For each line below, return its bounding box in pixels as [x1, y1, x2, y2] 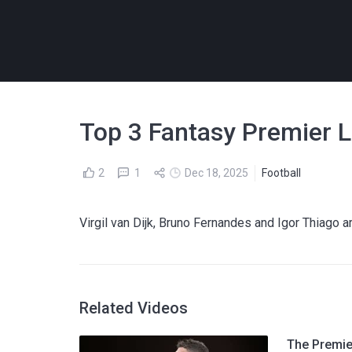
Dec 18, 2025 [185, 166, 249, 179]
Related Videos [79, 299, 189, 317]
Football [262, 166, 302, 179]
